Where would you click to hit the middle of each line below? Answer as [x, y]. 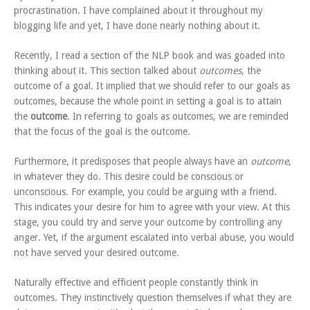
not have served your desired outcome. [97, 253]
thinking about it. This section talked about [107, 71]
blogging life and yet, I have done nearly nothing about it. [137, 26]
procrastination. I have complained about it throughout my [138, 11]
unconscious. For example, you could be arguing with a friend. [145, 192]
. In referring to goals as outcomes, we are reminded [178, 117]
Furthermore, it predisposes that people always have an [132, 162]
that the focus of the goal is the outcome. [102, 132]
